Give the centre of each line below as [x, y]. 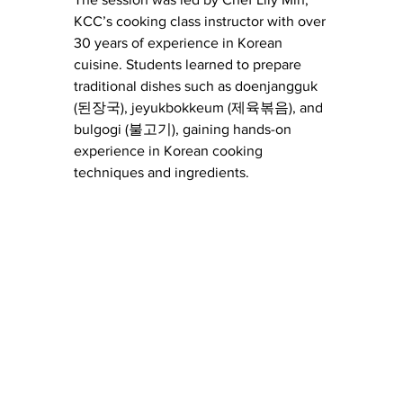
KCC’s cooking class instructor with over [201, 22]
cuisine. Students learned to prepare [189, 65]
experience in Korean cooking [170, 151]
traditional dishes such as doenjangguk [197, 86]
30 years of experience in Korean [180, 43]
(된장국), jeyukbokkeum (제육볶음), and [200, 108]
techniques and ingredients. [161, 173]
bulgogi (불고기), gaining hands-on [184, 130]
